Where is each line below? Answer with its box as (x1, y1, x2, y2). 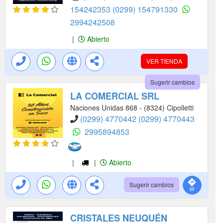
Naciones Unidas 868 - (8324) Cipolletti (70, 103, 194, 112)
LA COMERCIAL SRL (70, 90, 159, 103)
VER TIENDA (146, 57, 182, 65)
